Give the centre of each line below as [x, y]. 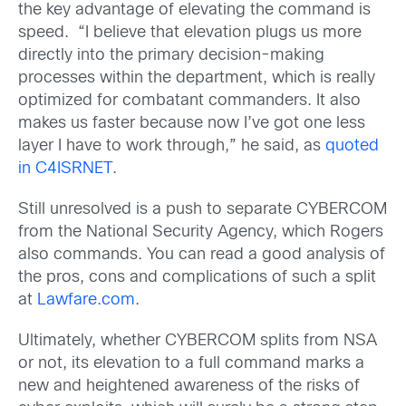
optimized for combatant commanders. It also [189, 101]
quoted [352, 146]
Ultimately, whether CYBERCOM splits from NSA [198, 342]
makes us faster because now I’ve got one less [192, 123]
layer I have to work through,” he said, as [172, 146]
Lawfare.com [86, 300]
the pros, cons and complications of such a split [197, 278]
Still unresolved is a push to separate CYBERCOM [203, 210]
